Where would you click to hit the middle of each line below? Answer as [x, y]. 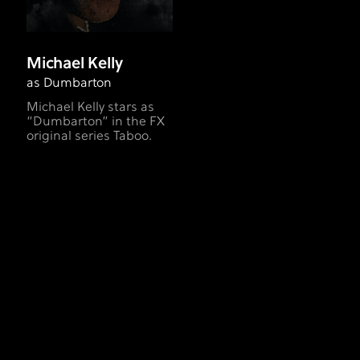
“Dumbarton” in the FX [96, 123]
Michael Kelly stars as [90, 108]
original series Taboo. [89, 137]
